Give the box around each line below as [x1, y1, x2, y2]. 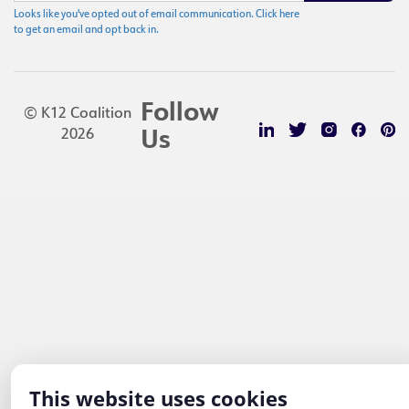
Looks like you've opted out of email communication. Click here [14, 10, 299, 20]
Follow [141, 101, 220, 127]
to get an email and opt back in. [14, 26, 159, 36]
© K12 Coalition [23, 107, 131, 121]
